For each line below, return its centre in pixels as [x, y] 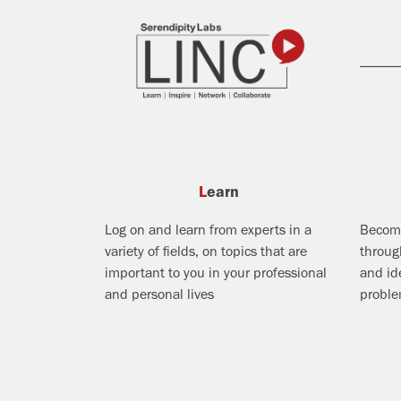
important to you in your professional [216, 273]
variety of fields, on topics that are [206, 251]
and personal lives [159, 294]
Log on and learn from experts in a [208, 230]
